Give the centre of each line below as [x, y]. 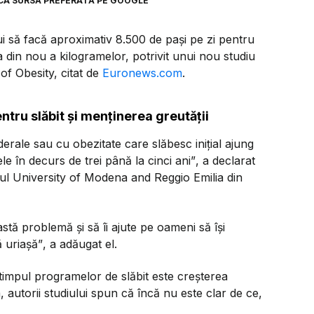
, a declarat [225, 161]
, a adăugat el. [80, 244]
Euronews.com [142, 73]
